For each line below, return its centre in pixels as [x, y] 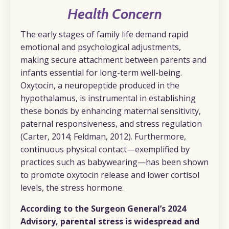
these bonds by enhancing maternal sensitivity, [111, 111]
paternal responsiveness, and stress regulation [111, 124]
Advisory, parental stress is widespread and [110, 222]
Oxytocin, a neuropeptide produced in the [100, 86]
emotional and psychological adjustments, [101, 47]
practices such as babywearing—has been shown [114, 162]
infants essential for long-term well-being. [101, 73]
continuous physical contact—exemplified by [105, 150]
